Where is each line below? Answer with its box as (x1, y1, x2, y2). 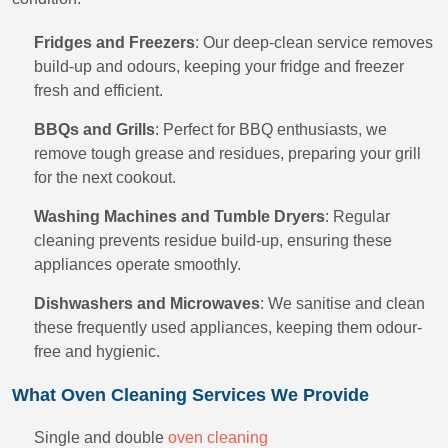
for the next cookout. (34, 169, 176, 186)
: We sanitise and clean (260, 295, 425, 312)
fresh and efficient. (34, 82, 163, 99)
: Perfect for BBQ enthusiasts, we (155, 121, 387, 138)
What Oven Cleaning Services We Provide (12, 385, 369, 405)
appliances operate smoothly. (34, 256, 241, 273)
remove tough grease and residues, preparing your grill (34, 145, 421, 162)
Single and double (34, 429, 168, 446)
